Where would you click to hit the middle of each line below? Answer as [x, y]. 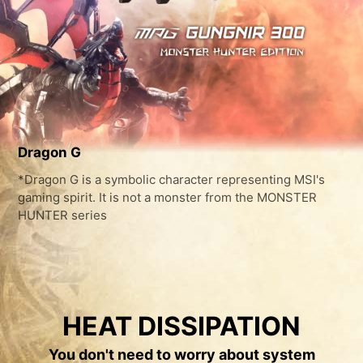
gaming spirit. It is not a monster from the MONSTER [168, 197]
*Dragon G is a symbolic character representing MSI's [172, 179]
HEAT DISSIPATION [181, 327]
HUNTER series [63, 215]
